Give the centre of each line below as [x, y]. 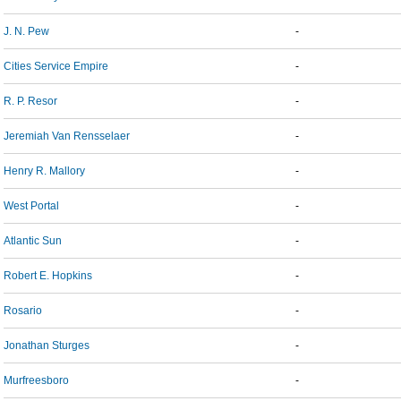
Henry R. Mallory [44, 171]
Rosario [23, 311]
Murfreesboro [36, 380]
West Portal [31, 206]
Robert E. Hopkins [48, 276]
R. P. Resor [30, 101]
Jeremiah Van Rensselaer [67, 136]
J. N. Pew [26, 31]
